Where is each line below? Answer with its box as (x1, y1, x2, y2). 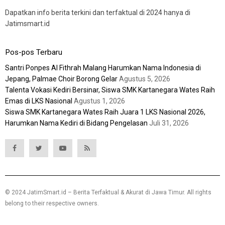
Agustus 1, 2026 (74, 96, 125, 105)
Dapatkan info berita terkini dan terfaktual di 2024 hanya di (5, 8, 190, 17)
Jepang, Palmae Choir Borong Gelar (5, 74, 118, 83)
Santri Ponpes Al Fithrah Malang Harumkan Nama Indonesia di (5, 63, 201, 72)
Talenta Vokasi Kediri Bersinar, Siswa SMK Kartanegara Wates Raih (5, 85, 215, 94)
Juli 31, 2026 (149, 119, 189, 127)
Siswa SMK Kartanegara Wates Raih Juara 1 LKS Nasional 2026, (5, 107, 205, 116)
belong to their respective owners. (5, 199, 100, 207)
